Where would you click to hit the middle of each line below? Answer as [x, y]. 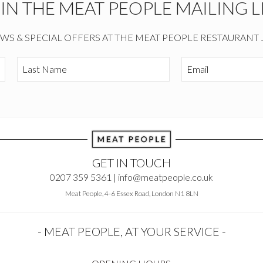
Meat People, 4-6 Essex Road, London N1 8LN [131, 193]
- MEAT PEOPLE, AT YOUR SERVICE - [131, 231]
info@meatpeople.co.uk [166, 177]
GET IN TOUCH [131, 162]
